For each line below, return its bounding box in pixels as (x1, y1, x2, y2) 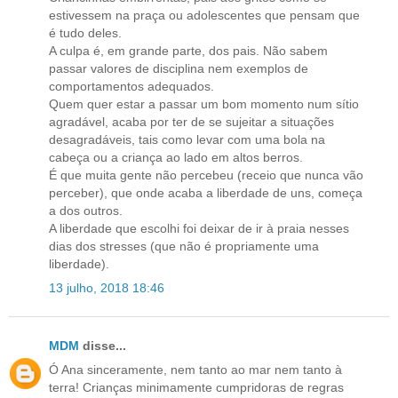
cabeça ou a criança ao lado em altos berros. (49, 150, 303, 165)
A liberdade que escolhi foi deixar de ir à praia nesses (49, 221, 349, 236)
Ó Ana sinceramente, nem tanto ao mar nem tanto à (49, 362, 342, 377)
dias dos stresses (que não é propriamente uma (49, 239, 319, 254)
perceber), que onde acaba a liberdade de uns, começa (49, 186, 362, 201)
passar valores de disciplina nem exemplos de (49, 61, 308, 76)
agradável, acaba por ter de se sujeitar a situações (49, 115, 334, 130)
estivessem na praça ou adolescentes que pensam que (49, 8, 360, 23)
